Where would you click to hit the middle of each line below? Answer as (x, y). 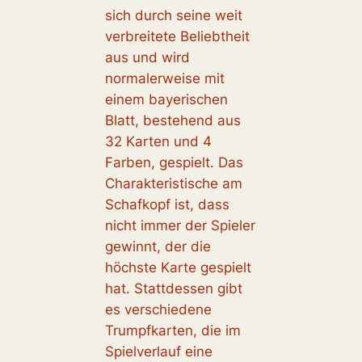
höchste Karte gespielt (178, 268)
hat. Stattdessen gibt (173, 289)
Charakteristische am (173, 184)
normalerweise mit (164, 79)
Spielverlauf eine (158, 352)
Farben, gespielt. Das (174, 163)
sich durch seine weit (173, 16)
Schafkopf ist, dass (167, 205)
